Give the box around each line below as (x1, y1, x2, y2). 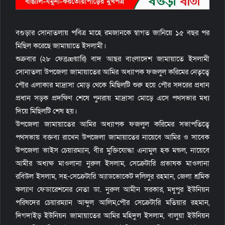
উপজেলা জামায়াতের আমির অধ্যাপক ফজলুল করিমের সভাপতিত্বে (16, 119, 209, 129)
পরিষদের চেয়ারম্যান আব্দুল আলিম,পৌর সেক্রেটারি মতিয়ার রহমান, (16, 197, 209, 207)
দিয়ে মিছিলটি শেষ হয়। (16, 105, 77, 116)
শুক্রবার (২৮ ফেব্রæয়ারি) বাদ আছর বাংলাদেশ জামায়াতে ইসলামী (16, 53, 209, 64)
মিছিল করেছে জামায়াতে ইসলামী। (16, 40, 106, 51)
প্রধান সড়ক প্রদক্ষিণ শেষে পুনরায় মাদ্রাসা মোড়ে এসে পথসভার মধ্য (16, 92, 209, 103)
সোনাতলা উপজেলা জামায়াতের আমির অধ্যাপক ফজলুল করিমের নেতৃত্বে (16, 66, 209, 77)
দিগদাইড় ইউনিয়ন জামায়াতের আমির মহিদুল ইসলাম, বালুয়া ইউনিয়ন (16, 210, 209, 220)
